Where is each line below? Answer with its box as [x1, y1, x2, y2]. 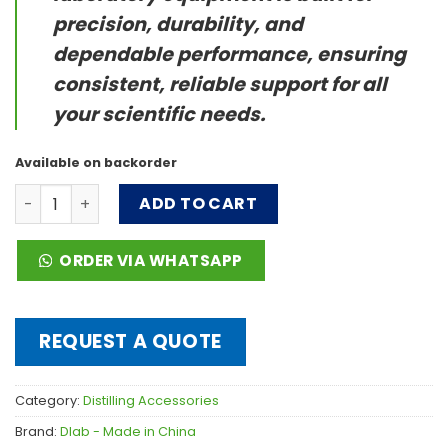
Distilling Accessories [83, 391, 219, 409]
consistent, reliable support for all [53, 71, 387, 99]
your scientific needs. [53, 101, 265, 129]
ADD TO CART [139, 192, 258, 216]
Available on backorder [15, 154, 177, 172]
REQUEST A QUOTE [39, 327, 222, 355]
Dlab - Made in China [60, 422, 196, 440]
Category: [15, 391, 83, 409]
